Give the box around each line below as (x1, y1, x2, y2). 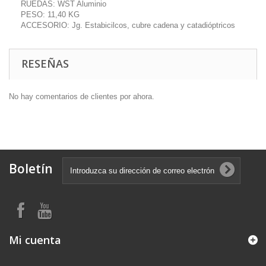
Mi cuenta (9, 232, 61, 247)
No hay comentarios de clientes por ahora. (9, 91, 154, 101)
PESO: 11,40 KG (21, 9, 80, 19)
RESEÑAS (21, 56, 69, 71)
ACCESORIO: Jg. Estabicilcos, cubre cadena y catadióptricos (21, 20, 235, 30)
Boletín (9, 160, 53, 177)
